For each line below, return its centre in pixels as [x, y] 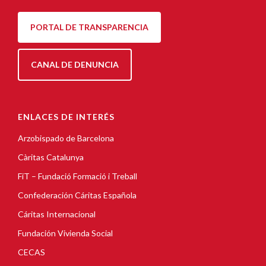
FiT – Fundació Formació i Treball [77, 176]
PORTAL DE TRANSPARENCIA [89, 27]
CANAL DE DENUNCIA [75, 65]
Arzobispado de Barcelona [66, 138]
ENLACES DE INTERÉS [66, 117]
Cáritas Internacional [57, 214]
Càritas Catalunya [51, 157]
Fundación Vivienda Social [65, 233]
